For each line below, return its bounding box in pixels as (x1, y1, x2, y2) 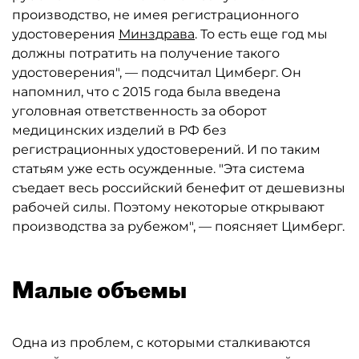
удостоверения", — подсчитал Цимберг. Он (12, 65, 301, 80)
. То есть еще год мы (195, 26, 328, 42)
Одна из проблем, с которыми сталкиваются (12, 335, 311, 350)
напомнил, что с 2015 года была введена (12, 84, 280, 99)
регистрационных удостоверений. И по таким (12, 142, 321, 157)
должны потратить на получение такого (12, 46, 280, 61)
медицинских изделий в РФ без (12, 123, 227, 138)
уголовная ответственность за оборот (12, 103, 267, 119)
